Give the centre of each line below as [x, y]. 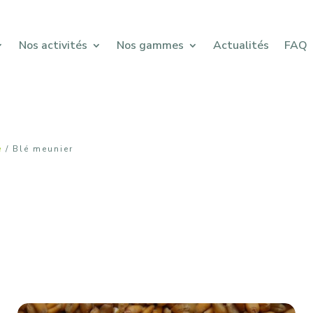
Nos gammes [150, 45]
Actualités [241, 45]
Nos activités [53, 45]
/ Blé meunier [38, 148]
